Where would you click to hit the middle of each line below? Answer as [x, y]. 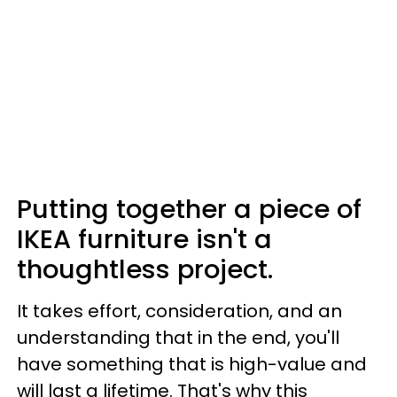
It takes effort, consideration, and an [179, 311]
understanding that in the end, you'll [178, 338]
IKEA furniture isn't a [144, 240]
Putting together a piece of [189, 210]
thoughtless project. [145, 270]
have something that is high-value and [192, 365]
